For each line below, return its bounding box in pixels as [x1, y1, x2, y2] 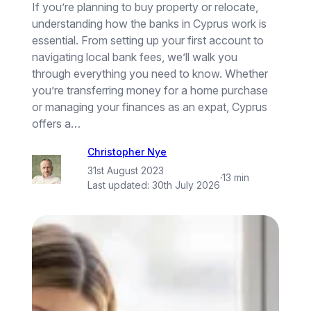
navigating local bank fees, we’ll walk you [32, 50, 238, 65]
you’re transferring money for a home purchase [32, 83, 269, 98]
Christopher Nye [87, 146, 167, 158]
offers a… [32, 117, 81, 131]
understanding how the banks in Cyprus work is [32, 17, 267, 31]
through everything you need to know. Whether [32, 67, 269, 81]
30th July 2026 [152, 178, 221, 191]
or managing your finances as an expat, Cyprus [32, 100, 268, 115]
